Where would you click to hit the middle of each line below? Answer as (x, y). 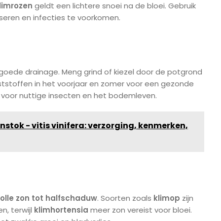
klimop (167, 198)
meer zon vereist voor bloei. (140, 210)
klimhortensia (61, 210)
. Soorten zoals (125, 198)
